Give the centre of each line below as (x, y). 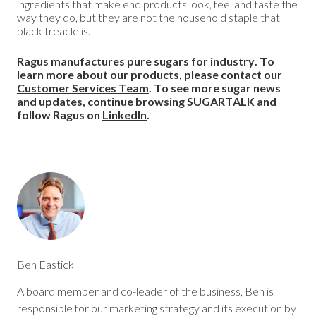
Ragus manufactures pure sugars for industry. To (146, 61)
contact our (251, 74)
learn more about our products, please (119, 74)
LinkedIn (124, 114)
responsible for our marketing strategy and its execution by (157, 308)
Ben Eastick (45, 264)
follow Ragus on (60, 114)
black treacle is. (54, 30)
